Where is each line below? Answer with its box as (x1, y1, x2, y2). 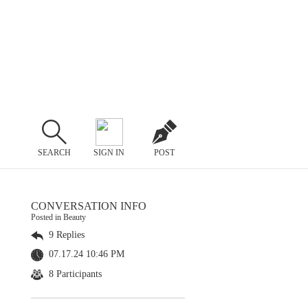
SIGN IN (93, 147, 125, 157)
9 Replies (46, 230, 85, 240)
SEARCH (37, 147, 71, 157)
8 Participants (46, 268, 102, 279)
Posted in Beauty (31, 212, 86, 222)
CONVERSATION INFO (31, 200, 146, 212)
